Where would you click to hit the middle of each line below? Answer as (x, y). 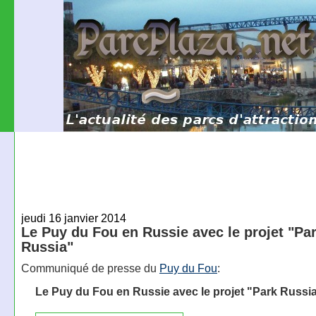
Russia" (47, 247)
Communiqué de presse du (90, 268)
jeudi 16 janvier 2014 (73, 218)
